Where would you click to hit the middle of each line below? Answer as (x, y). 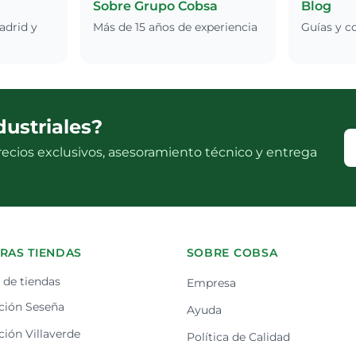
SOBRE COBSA (232, 253)
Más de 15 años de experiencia (176, 27)
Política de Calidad (238, 337)
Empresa (211, 283)
